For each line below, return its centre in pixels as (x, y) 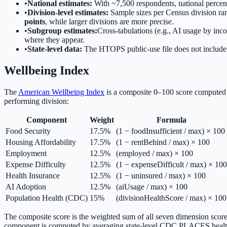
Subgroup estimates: (62, 31)
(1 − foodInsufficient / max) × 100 (171, 131)
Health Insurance (33, 175)
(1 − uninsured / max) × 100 (161, 175)
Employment (26, 153)
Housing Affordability (41, 142)
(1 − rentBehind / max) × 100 (163, 142)
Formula (172, 120)
